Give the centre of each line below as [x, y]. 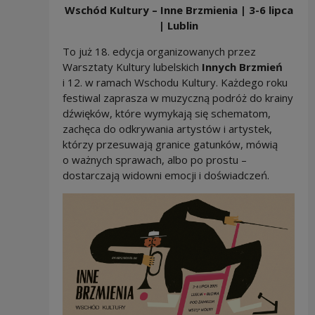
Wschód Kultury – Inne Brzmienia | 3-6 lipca [179, 9]
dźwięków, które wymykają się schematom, [166, 113]
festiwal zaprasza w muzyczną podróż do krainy [178, 97]
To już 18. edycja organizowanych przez [159, 51]
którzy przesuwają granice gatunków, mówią [170, 144]
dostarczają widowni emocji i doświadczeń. [166, 175]
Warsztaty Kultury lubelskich [132, 66]
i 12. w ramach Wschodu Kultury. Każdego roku [175, 82]
